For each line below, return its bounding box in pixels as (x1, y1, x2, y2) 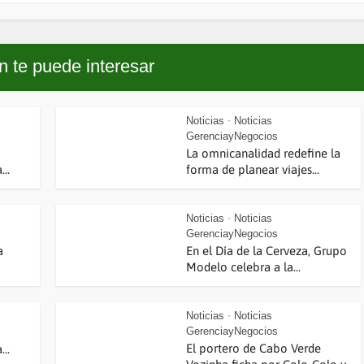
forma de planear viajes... (186, 162, 319, 176)
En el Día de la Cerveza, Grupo (186, 244, 347, 258)
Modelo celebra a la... (186, 260, 301, 274)
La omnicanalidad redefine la (186, 146, 340, 160)
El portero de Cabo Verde (186, 341, 321, 355)
